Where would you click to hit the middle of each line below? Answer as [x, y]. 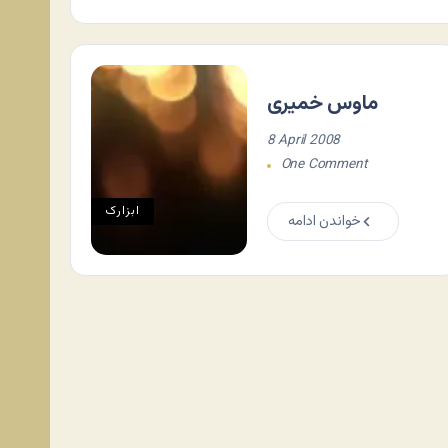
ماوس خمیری [322, 103]
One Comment [323, 164]
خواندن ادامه [324, 221]
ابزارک [122, 211]
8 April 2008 [303, 140]
